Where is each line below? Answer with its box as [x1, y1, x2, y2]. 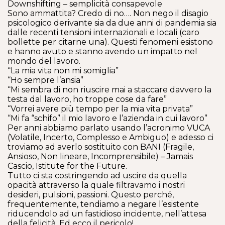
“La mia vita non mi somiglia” [8, 66, 119, 75]
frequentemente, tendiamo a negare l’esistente [8, 199, 199, 209]
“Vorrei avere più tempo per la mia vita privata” [8, 104, 193, 114]
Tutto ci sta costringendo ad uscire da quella [8, 171, 187, 180]
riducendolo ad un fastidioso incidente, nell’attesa [8, 209, 206, 218]
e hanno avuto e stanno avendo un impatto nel [8, 47, 197, 56]
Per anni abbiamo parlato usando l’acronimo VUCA [8, 123, 210, 133]
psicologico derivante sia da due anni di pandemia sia [8, 18, 216, 28]
